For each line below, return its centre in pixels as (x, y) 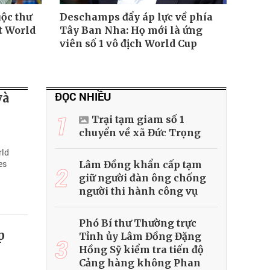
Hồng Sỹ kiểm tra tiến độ (141, 250)
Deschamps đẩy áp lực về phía (136, 17)
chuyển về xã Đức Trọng (140, 133)
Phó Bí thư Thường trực (138, 223)
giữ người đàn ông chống (143, 178)
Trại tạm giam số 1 (138, 120)
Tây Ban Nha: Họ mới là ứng (131, 30)
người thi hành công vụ (138, 191)
